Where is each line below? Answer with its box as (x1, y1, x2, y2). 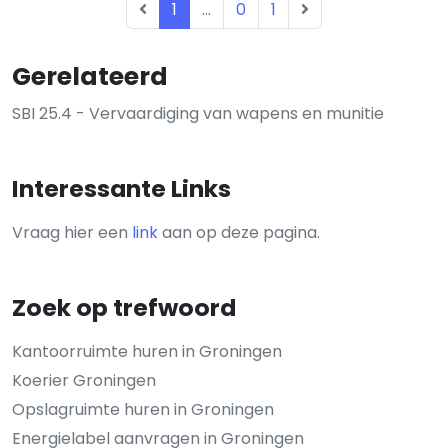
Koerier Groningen (12, 369, 156, 392)
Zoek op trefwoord (12, 291, 236, 324)
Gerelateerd (12, 59, 168, 94)
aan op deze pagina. (158, 221, 320, 244)
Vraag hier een (12, 221, 132, 244)
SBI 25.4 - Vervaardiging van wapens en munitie (12, 102, 384, 125)
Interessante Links (12, 172, 231, 205)
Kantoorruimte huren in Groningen (12, 340, 282, 363)
